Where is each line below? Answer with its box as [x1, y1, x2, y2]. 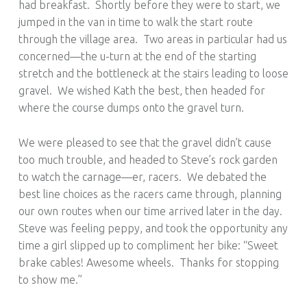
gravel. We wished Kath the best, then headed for [18, 84, 265, 97]
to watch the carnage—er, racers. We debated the [18, 170, 267, 183]
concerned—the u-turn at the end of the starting [18, 49, 256, 62]
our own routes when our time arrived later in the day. [18, 204, 285, 217]
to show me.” [18, 273, 82, 286]
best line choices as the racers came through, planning [18, 187, 282, 200]
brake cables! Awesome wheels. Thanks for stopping [18, 256, 279, 269]
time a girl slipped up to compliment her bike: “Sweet [18, 238, 278, 251]
